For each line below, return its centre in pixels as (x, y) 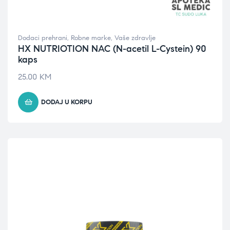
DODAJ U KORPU (67, 102)
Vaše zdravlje (135, 38)
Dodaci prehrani (43, 38)
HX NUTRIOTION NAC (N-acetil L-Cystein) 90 (112, 49)
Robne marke (91, 38)
